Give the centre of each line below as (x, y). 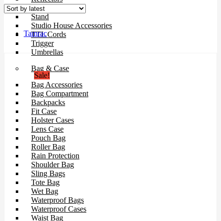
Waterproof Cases (59, 209)
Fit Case (44, 111)
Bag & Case (50, 68)
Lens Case (47, 129)
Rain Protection (55, 156)
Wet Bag (45, 191)
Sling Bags (48, 173)
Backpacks (48, 102)
